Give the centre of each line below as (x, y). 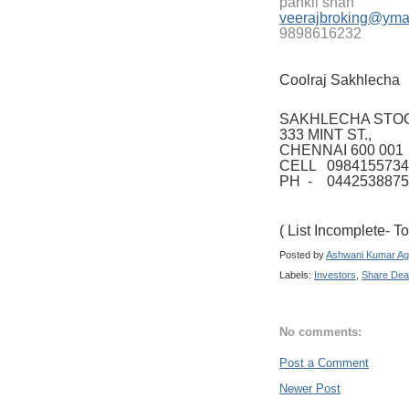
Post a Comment (324, 363)
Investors (335, 275)
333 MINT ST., (325, 135)
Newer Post (310, 389)
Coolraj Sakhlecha (340, 79)
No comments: (320, 331)
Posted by (303, 254)
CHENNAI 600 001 (341, 151)
